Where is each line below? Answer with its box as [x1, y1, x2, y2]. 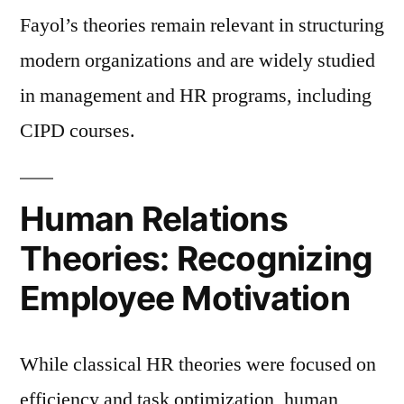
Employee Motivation [20, 277, 350, 318]
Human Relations [20, 197, 288, 239]
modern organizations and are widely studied [20, 47, 375, 73]
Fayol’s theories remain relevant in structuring [20, 12, 384, 38]
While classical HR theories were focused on [20, 351, 376, 377]
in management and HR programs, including [20, 82, 372, 108]
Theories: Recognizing [20, 237, 373, 279]
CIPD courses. [20, 117, 135, 143]
